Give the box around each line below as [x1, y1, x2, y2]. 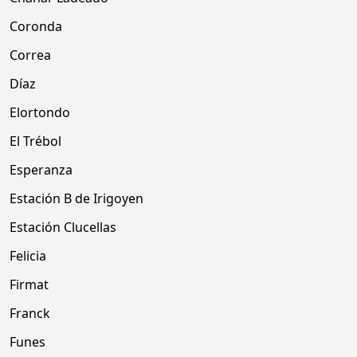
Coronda [10, 18, 62, 35]
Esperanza [10, 161, 73, 178]
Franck [10, 304, 50, 322]
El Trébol [10, 132, 61, 150]
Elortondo [10, 104, 70, 121]
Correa [10, 46, 51, 64]
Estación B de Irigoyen [10, 190, 143, 207]
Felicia [10, 247, 46, 265]
